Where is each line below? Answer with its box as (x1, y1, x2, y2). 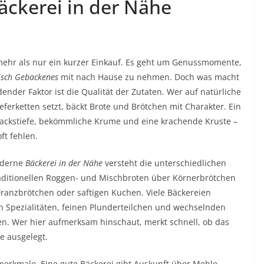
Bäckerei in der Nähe (25, 157, 103, 169)
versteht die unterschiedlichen (103, 157, 226, 169)
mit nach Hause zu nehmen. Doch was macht (58, 71, 239, 82)
